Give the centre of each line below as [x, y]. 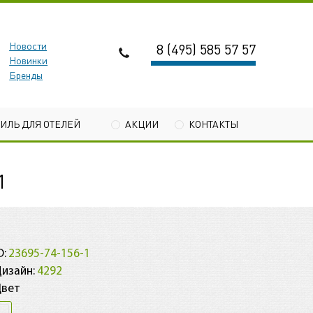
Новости [28, 45]
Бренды [26, 75]
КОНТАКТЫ [213, 123]
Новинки [29, 60]
